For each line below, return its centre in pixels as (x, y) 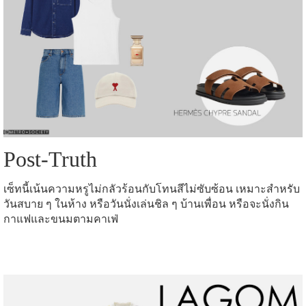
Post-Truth (56, 159)
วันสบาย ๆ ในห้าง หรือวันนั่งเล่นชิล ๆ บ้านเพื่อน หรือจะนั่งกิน (146, 204)
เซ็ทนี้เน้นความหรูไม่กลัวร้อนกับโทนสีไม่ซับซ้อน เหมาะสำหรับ (152, 189)
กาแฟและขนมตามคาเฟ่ (61, 219)
